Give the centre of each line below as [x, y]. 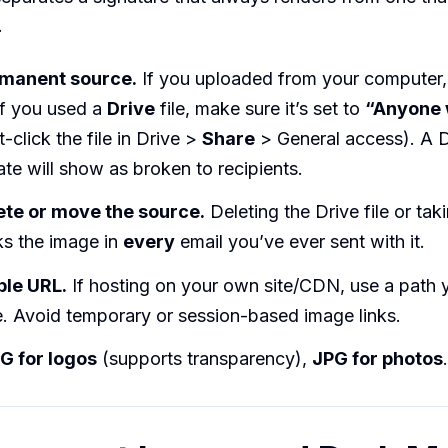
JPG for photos [377, 359]
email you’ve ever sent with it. [300, 242]
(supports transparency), [204, 359]
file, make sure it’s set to [260, 108]
